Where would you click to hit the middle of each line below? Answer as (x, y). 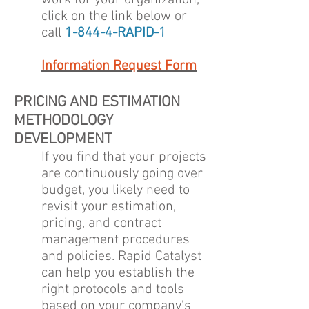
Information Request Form (119, 66)
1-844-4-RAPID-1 (116, 33)
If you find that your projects (124, 157)
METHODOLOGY (63, 121)
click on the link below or (114, 17)
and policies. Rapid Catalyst (121, 257)
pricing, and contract (101, 223)
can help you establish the (118, 273)
